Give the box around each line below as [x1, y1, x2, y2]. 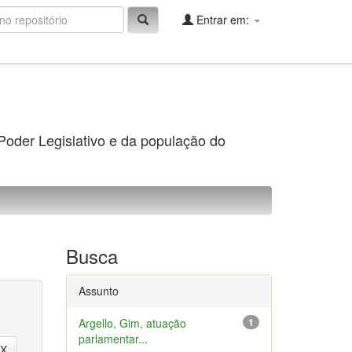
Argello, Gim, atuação [78, 315, 186, 331]
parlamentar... [78, 331, 148, 346]
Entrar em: [193, 12, 252, 27]
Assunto [78, 283, 119, 299]
